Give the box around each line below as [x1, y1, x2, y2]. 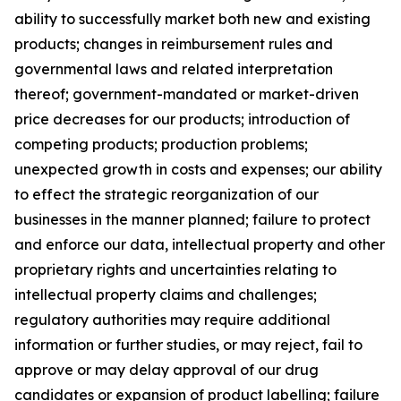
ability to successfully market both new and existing [14, 10, 371, 28]
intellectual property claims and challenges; [14, 286, 317, 303]
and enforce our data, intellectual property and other [14, 235, 385, 253]
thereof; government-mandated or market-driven [14, 85, 359, 103]
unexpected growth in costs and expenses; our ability [14, 160, 382, 178]
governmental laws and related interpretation [14, 60, 333, 78]
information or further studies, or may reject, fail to [14, 336, 363, 354]
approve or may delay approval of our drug [14, 361, 319, 379]
